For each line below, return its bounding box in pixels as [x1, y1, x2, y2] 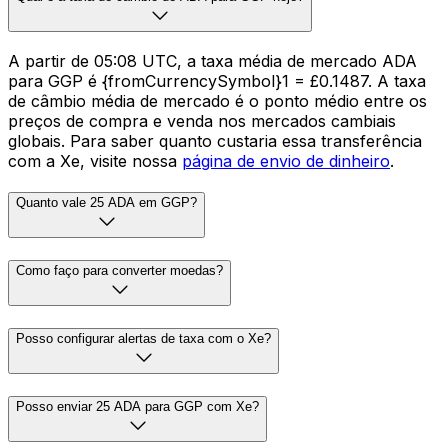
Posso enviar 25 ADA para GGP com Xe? [16, 398, 259, 414]
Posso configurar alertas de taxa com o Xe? [16, 330, 271, 346]
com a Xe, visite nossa [8, 150, 182, 171]
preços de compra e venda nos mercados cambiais [8, 110, 396, 131]
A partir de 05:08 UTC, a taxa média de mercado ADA [8, 50, 417, 71]
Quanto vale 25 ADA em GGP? [16, 195, 197, 211]
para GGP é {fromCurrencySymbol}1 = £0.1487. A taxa [8, 70, 426, 91]
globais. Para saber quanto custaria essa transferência [8, 130, 422, 151]
